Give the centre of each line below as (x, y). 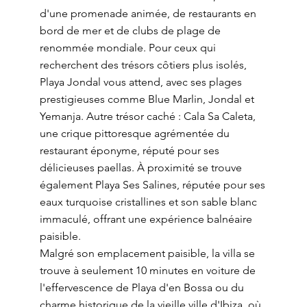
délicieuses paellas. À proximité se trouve (140, 168)
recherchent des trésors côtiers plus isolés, (143, 65)
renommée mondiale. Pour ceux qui (127, 48)
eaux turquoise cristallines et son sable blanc (148, 202)
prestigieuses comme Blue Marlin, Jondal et (147, 99)
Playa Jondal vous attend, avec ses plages (140, 82)
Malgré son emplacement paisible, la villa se (147, 253)
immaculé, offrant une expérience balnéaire (146, 219)
